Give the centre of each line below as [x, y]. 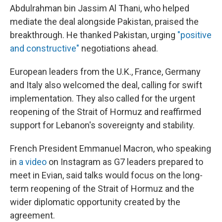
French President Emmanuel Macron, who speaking [111, 148]
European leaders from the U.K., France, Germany [105, 72]
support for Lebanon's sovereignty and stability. [102, 125]
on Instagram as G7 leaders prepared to [125, 162]
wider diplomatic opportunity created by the [95, 202]
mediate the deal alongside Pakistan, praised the [104, 22]
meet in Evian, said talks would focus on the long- [106, 175]
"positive [194, 35]
